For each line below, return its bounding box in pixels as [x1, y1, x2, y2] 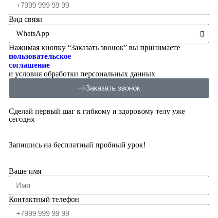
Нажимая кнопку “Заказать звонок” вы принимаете [9, 43, 180, 52]
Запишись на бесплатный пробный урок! [9, 140, 145, 149]
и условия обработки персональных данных [9, 69, 155, 78]
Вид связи [9, 15, 42, 23]
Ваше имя [9, 166, 41, 175]
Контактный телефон [9, 195, 79, 203]
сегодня [9, 114, 35, 123]
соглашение [9, 60, 50, 69]
